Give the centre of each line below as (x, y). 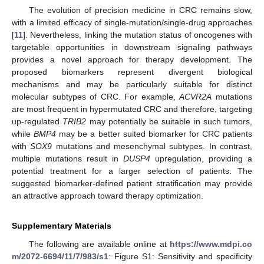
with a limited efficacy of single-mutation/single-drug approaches (132, 22)
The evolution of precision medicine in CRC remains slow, (140, 10)
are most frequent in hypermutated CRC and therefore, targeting (132, 109)
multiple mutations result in (67, 158)
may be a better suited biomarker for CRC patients (154, 133)
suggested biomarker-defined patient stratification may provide (132, 183)
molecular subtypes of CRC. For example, (96, 96)
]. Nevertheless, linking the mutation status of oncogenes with (138, 34)
